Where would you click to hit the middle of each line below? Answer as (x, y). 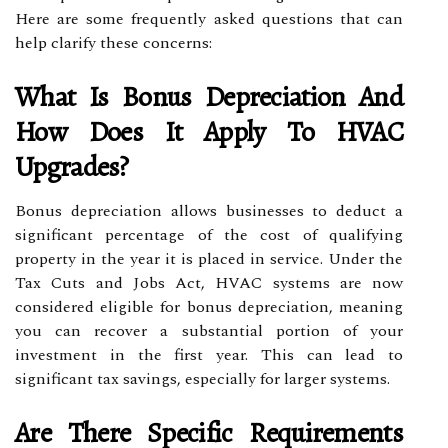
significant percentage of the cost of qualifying (209, 234)
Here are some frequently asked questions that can (209, 18)
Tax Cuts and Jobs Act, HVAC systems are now (209, 282)
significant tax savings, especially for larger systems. (202, 378)
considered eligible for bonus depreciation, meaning (209, 306)
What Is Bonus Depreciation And (209, 96)
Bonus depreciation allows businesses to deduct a (209, 210)
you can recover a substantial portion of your (209, 330)
